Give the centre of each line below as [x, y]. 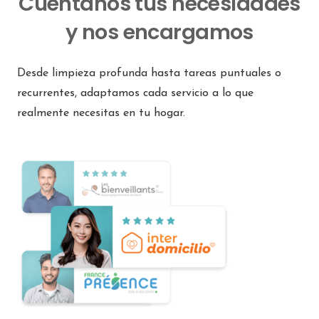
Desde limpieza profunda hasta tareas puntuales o [149, 74]
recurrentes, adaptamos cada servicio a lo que [135, 94]
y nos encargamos [159, 32]
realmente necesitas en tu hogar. [101, 114]
